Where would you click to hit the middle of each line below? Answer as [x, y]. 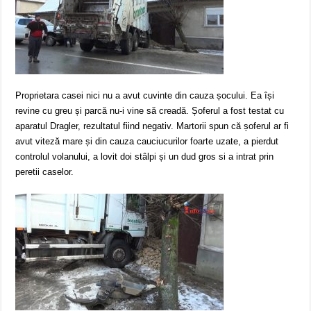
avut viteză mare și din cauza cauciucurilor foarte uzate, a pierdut [147, 142]
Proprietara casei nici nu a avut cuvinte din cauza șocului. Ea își [145, 96]
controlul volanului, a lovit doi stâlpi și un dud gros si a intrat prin [145, 157]
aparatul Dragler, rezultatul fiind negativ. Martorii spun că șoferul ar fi [152, 126]
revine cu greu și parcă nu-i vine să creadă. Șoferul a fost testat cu [150, 111]
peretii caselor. [45, 172]
